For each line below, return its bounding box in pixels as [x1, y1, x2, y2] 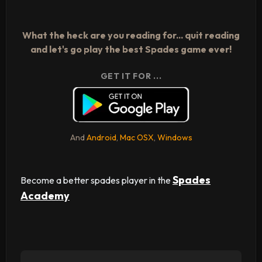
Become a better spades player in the [20, 174, 173, 186]
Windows [157, 132, 192, 143]
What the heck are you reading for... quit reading [22, 29, 240, 41]
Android [86, 132, 116, 143]
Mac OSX [119, 132, 154, 143]
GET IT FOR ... [100, 71, 162, 81]
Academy [20, 189, 70, 202]
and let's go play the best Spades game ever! [30, 43, 232, 55]
